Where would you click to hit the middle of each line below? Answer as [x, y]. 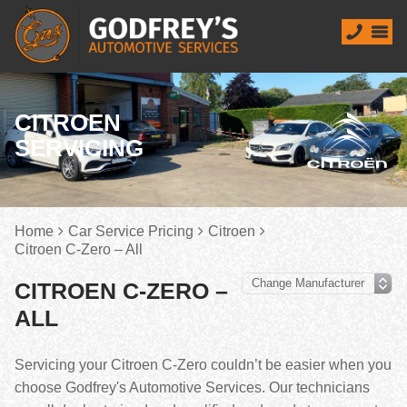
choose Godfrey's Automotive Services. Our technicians [192, 387]
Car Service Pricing [131, 231]
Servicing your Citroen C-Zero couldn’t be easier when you [203, 365]
